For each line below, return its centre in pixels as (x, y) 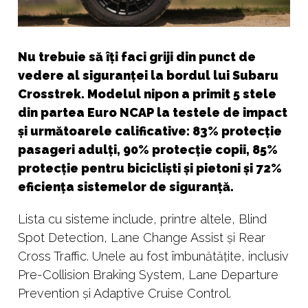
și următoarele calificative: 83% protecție (150, 131)
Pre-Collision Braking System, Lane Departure (148, 275)
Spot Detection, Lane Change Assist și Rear (142, 238)
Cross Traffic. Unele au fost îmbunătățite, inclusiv (153, 256)
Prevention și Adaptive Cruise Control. (124, 294)
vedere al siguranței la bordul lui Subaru (148, 76)
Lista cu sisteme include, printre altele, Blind (142, 219)
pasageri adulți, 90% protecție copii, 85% (148, 150)
